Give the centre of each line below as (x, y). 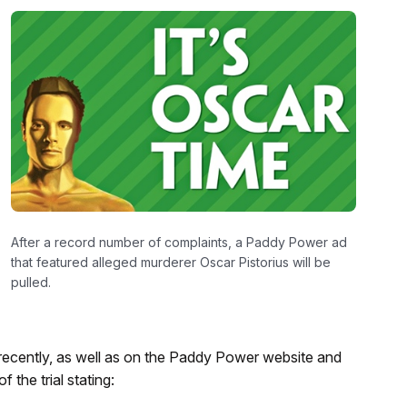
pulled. (30, 282)
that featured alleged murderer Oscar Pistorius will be (170, 262)
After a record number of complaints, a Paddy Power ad (179, 242)
